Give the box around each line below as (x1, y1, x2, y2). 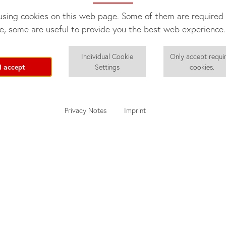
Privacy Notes (65, 105, 107, 115)
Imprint (124, 105, 146, 115)
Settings (95, 62, 120, 72)
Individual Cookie (81, 51, 134, 61)
